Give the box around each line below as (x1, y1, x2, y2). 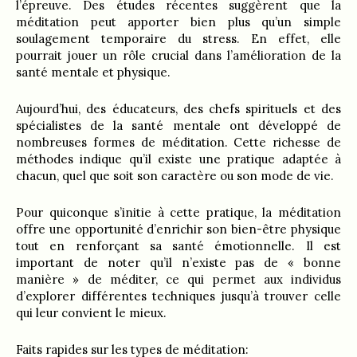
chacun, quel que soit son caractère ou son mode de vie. (16, 168, 334, 183)
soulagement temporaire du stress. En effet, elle (16, 31, 341, 46)
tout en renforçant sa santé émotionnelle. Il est (16, 238, 341, 253)
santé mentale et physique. (16, 65, 171, 80)
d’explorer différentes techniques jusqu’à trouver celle (16, 288, 341, 304)
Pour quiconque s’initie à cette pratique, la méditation (16, 205, 341, 220)
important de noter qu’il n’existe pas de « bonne (16, 255, 341, 270)
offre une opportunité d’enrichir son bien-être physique (16, 222, 341, 237)
